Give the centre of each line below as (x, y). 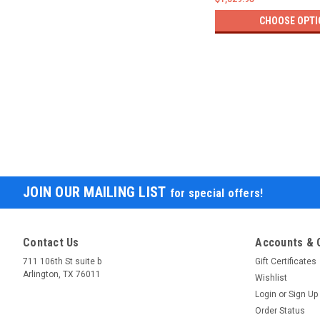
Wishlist (271, 277)
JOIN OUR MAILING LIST (96, 192)
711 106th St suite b (62, 261)
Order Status (280, 310)
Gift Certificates (286, 261)
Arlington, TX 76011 (62, 274)
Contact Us (51, 242)
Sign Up (304, 294)
